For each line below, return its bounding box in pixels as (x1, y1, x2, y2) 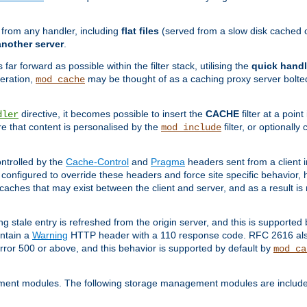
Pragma (151, 156, 185, 168)
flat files (121, 25, 159, 37)
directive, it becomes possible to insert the (19, 108, 206, 120)
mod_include (161, 122, 221, 134)
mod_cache (36, 74, 85, 86)
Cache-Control (66, 156, 129, 168)
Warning (32, 230, 68, 241)
